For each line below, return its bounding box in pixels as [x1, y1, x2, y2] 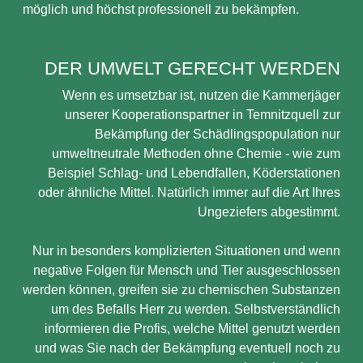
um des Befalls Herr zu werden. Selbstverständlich [51, 302, 340, 316]
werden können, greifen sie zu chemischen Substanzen [23, 283, 340, 297]
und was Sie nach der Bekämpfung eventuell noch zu [35, 341, 340, 355]
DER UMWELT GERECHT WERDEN [45, 58, 340, 79]
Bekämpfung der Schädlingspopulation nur [95, 127, 340, 141]
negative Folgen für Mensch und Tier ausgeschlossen [33, 263, 340, 277]
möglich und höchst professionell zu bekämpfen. [23, 2, 299, 16]
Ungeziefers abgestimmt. [198, 205, 340, 219]
